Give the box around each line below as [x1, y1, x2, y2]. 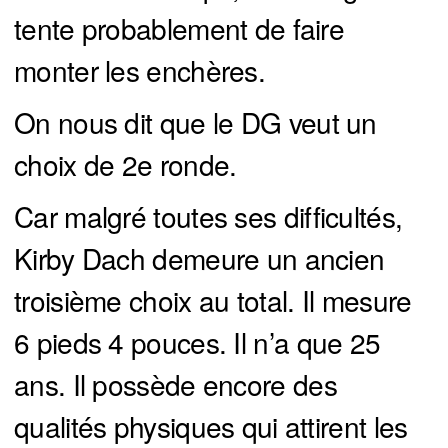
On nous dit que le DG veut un [14, 101, 377, 142]
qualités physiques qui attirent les [14, 405, 408, 446]
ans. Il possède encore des [14, 363, 337, 404]
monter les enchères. [14, 49, 266, 90]
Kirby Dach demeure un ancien [14, 237, 385, 278]
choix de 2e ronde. [14, 143, 237, 184]
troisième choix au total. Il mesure [14, 279, 412, 320]
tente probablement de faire [14, 7, 345, 48]
